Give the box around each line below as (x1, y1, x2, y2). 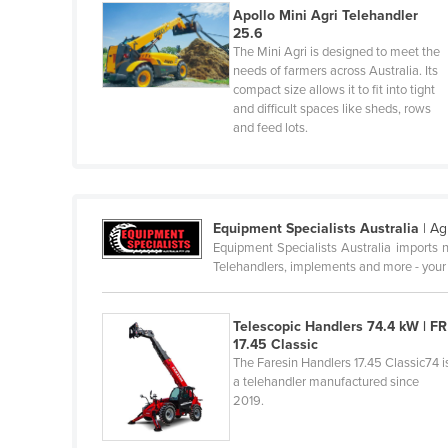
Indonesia (114, 202, 175, 220)
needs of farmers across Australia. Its (233, 63, 439, 80)
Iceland (114, 138, 159, 156)
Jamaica (114, 394, 167, 412)
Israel (114, 330, 148, 348)
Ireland (114, 298, 157, 316)
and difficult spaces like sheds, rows (233, 101, 432, 118)
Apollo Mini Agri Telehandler (233, 7, 419, 25)
